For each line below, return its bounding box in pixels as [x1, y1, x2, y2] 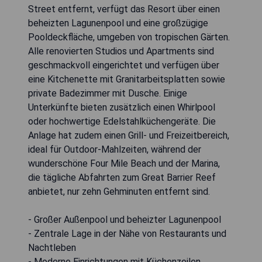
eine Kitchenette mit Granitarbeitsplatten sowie [28, 73, 225, 85]
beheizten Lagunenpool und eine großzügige [28, 17, 208, 29]
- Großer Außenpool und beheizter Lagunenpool [28, 213, 221, 225]
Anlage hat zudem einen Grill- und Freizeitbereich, [28, 129, 229, 141]
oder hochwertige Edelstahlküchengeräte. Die [28, 115, 216, 127]
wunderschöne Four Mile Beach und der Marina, [28, 157, 220, 169]
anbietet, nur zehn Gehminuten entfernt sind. [28, 185, 210, 197]
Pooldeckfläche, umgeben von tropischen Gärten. [28, 31, 230, 43]
